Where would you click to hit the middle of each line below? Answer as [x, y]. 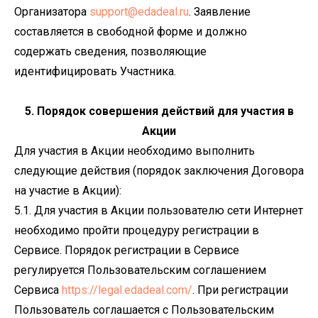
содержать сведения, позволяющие [110, 51]
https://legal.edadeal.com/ [127, 290]
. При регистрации [240, 290]
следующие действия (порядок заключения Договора [159, 171]
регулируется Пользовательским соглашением [140, 270]
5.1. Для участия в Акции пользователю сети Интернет [159, 210]
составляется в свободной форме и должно [131, 32]
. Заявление [220, 12]
